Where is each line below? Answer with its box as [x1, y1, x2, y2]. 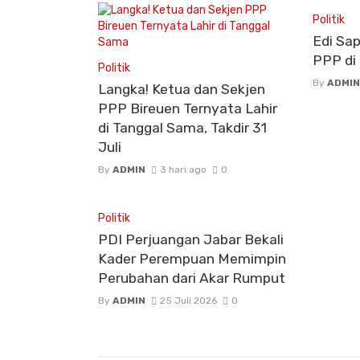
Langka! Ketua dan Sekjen [98, 80, 265, 97]
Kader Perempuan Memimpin [98, 251, 286, 268]
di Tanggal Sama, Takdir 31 [98, 119, 267, 136]
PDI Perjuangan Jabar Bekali [98, 231, 284, 248]
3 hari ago [159, 163, 207, 175]
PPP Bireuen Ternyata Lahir [98, 100, 277, 117]
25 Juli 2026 [159, 295, 217, 307]
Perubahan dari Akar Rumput [98, 270, 285, 287]
